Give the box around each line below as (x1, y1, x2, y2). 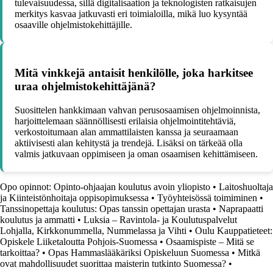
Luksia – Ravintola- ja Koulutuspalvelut (83, 214, 237, 225)
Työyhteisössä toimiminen (157, 192, 257, 203)
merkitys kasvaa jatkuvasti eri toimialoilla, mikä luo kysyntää (15, 9, 247, 19)
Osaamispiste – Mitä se (166, 236, 254, 247)
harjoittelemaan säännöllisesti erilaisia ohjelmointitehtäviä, (15, 115, 236, 126)
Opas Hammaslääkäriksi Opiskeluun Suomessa (48, 247, 229, 258)
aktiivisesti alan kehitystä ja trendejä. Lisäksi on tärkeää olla (15, 137, 243, 148)
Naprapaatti (219, 203, 263, 214)
